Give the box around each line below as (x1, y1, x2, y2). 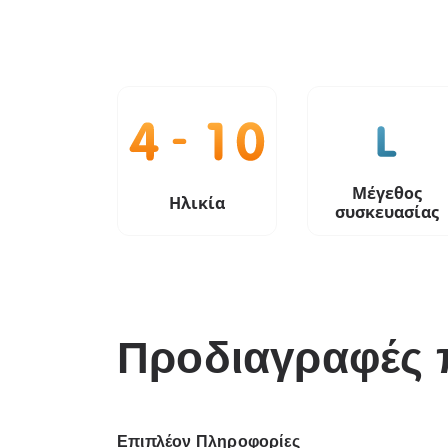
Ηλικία (168, 191, 225, 214)
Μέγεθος (351, 182, 422, 204)
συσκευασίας (334, 201, 439, 223)
